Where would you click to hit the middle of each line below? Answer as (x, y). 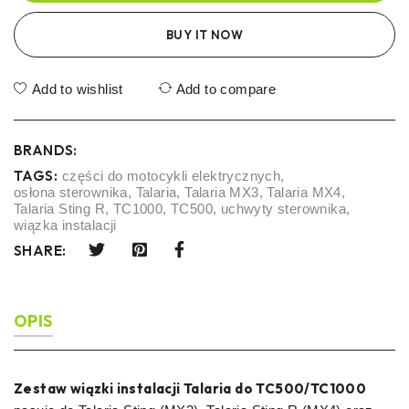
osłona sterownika (71, 192)
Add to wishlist (77, 89)
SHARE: (40, 251)
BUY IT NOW (204, 34)
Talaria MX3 (222, 192)
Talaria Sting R (59, 208)
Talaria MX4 (304, 192)
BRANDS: (46, 150)
